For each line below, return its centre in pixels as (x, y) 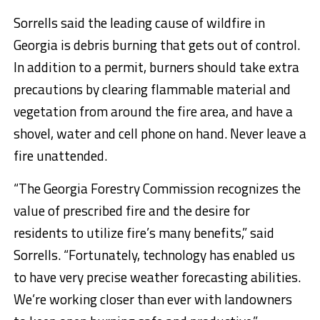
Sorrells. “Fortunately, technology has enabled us (154, 255)
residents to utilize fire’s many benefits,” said (144, 233)
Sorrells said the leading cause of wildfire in (139, 23)
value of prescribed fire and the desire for (131, 211)
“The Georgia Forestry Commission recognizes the (157, 189)
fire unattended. (60, 156)
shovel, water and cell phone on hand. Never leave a (160, 134)
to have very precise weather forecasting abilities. (157, 277)
